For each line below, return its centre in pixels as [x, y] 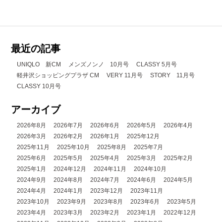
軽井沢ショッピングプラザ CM [58, 76]
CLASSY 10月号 [39, 86]
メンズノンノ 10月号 [99, 65]
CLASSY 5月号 [157, 65]
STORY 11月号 [173, 76]
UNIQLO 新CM [39, 65]
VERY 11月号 [125, 76]
